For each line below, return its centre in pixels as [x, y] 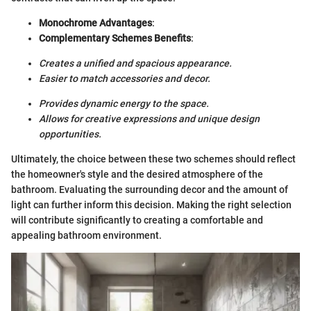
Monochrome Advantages [95, 23]
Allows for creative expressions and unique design [149, 119]
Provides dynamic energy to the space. [124, 104]
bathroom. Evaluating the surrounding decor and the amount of [150, 190]
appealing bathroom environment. [86, 236]
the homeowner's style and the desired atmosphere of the [137, 175]
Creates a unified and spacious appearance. [135, 64]
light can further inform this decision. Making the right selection [151, 205]
